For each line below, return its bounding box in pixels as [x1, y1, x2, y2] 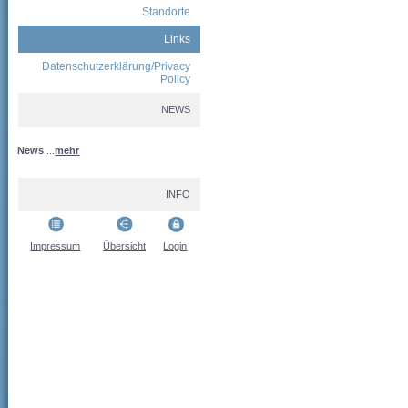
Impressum [30, 240, 81, 251]
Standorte [142, 5, 191, 18]
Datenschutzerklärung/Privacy [42, 60, 191, 73]
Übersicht [103, 240, 146, 251]
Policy [160, 73, 191, 86]
